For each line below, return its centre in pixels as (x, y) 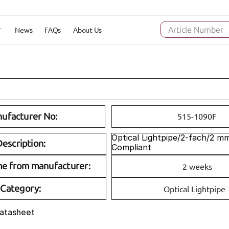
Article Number (196, 30)
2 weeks (197, 166)
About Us (87, 29)
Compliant (131, 147)
